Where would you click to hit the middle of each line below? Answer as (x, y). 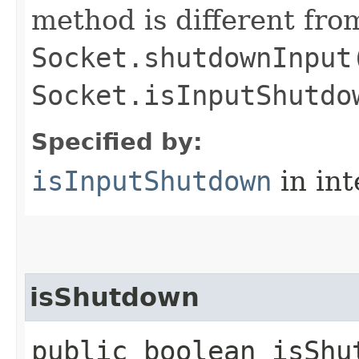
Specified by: (117, 141)
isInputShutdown (151, 181)
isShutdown (115, 297)
